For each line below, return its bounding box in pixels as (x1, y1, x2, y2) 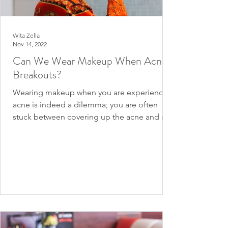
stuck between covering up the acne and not (13, 112, 174, 122)
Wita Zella (13, 32, 40, 39)
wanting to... (13, 124, 57, 134)
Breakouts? (13, 67, 62, 82)
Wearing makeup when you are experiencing (13, 88, 175, 97)
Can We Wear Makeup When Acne (13, 53, 167, 69)
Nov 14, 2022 (13, 40, 47, 48)
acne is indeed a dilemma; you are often (13, 100, 158, 109)
